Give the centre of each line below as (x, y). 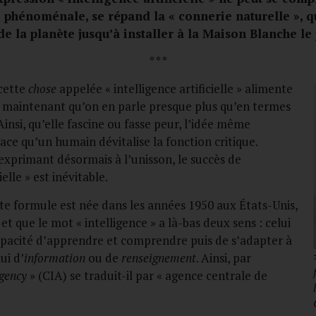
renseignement (158, 257)
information (54, 257)
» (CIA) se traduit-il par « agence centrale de (147, 275)
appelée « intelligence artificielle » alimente (174, 89)
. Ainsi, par (223, 257)
